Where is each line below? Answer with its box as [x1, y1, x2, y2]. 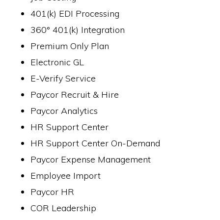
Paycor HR [30, 186, 75, 197]
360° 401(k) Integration [30, 24, 125, 35]
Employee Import [30, 170, 101, 181]
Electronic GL [30, 56, 84, 68]
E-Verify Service [30, 73, 96, 84]
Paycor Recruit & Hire [30, 89, 119, 100]
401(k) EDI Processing [30, 8, 120, 19]
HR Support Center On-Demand [30, 137, 161, 149]
